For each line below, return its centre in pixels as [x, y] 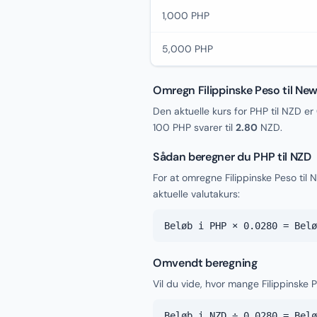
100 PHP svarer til [194, 127]
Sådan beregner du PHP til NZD [232, 157]
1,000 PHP [186, 16]
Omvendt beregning [205, 263]
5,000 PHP [188, 49]
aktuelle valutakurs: [196, 194]
